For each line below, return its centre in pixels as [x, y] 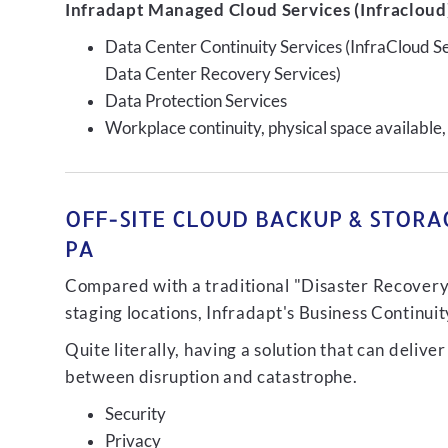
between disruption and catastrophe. [211, 377]
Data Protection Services [196, 101]
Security [135, 414]
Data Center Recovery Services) [223, 74]
